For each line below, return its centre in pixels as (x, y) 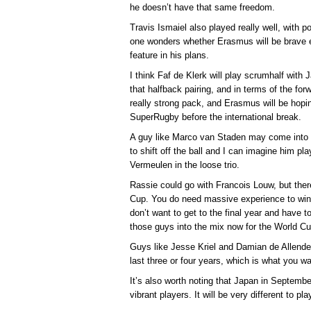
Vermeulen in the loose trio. (185, 165)
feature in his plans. (169, 55)
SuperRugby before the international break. (216, 117)
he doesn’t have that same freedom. (202, 7)
